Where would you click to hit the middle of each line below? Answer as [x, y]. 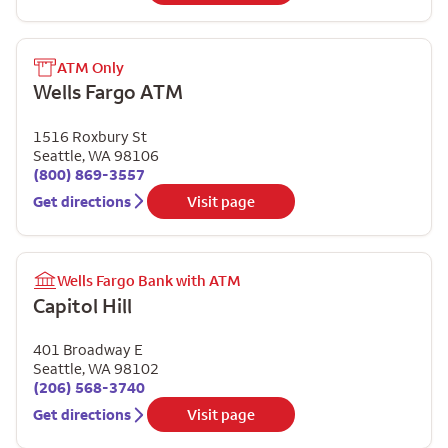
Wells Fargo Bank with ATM [149, 280]
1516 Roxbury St [90, 136]
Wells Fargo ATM [108, 91]
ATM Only [90, 67]
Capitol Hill [82, 305]
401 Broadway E [88, 349]
